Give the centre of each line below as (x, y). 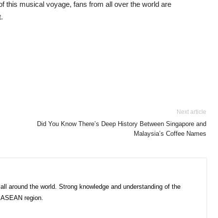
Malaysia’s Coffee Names (170, 134)
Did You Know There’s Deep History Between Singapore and (122, 124)
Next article (191, 112)
